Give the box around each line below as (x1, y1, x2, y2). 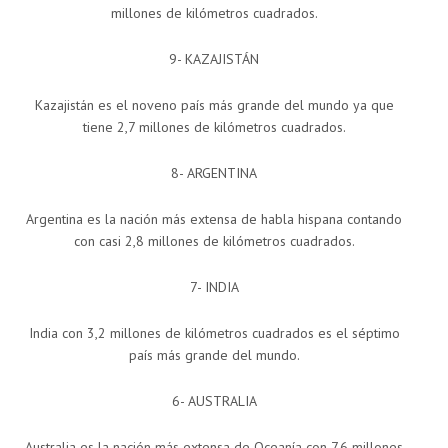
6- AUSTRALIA (171, 392, 257, 411)
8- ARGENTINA (171, 164, 257, 183)
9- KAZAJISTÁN (169, 50, 259, 69)
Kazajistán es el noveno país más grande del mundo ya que (34, 96, 394, 115)
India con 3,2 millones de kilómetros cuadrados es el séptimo (28, 324, 400, 343)
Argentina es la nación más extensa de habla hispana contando (26, 210, 402, 229)
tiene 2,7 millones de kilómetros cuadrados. (82, 118, 346, 137)
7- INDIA (189, 278, 239, 297)
